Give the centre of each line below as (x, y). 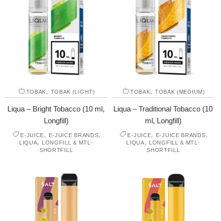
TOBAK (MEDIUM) (180, 92)
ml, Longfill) (163, 120)
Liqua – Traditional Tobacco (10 (163, 109)
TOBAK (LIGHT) (73, 92)
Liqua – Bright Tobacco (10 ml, (56, 109)
